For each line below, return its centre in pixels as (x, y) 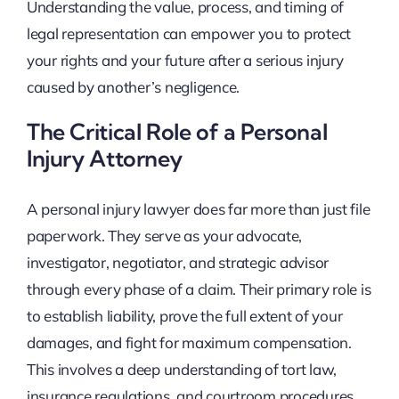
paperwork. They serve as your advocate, (164, 236)
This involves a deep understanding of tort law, (181, 370)
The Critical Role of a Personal (177, 131)
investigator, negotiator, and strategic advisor (177, 263)
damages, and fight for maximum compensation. (189, 343)
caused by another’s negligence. (133, 86)
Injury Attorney (104, 158)
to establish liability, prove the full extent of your (184, 316)
